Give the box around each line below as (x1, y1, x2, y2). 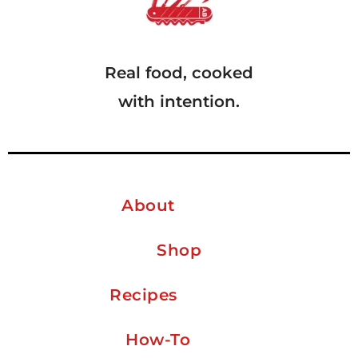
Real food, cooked (105, 63, 253, 82)
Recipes (109, 284, 177, 304)
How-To (125, 329, 191, 349)
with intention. (118, 92, 240, 111)
